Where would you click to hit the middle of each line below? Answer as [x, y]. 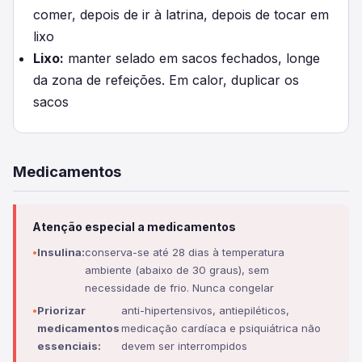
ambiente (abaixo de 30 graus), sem [177, 270]
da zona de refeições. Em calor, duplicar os [166, 80]
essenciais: [69, 346]
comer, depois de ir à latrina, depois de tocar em [181, 15]
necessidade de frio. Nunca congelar [179, 288]
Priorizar [61, 310]
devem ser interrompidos [185, 346]
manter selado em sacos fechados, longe [192, 58]
